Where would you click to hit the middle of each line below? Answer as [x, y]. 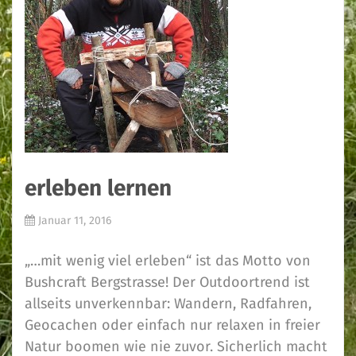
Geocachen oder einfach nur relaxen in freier [172, 325]
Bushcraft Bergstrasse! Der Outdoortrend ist [167, 282]
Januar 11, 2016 [75, 221]
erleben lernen [98, 188]
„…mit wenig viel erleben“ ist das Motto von [168, 261]
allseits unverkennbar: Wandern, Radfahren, [168, 304]
